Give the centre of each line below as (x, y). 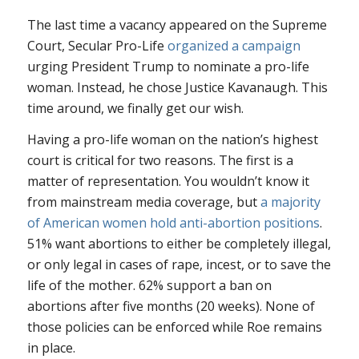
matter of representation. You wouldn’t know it (168, 182)
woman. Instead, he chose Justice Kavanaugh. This (177, 87)
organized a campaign (234, 45)
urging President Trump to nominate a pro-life (168, 66)
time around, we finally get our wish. (135, 108)
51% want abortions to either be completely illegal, (179, 244)
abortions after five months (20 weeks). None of (171, 307)
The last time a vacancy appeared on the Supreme (177, 24)
